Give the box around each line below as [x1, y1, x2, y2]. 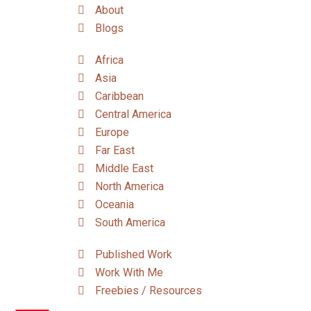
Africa [95, 53, 124, 67]
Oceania [95, 198, 134, 211]
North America [95, 180, 164, 193]
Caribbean [95, 90, 144, 103]
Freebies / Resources [95, 284, 202, 297]
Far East [95, 144, 135, 157]
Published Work [95, 248, 172, 261]
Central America [95, 108, 171, 121]
